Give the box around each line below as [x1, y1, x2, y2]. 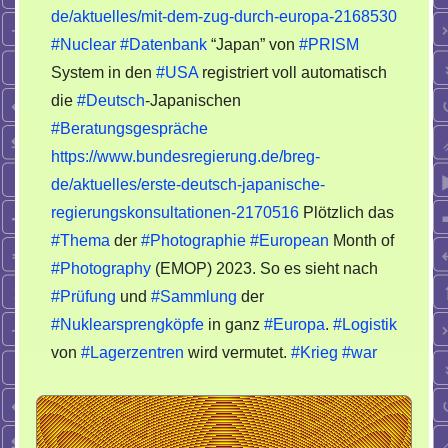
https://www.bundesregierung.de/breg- [51, 148, 320, 165]
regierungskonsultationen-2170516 [51, 204, 299, 221]
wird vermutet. [184, 344, 291, 361]
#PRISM [299, 36, 359, 53]
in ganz [204, 316, 264, 333]
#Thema [51, 232, 110, 249]
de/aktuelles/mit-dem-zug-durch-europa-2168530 [51, 8, 397, 25]
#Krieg [291, 344, 338, 361]
